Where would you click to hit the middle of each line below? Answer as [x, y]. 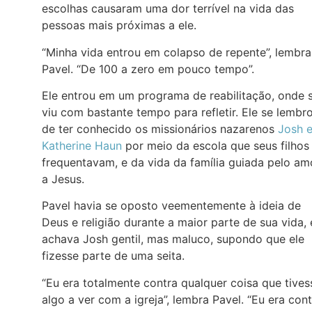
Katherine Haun [82, 146]
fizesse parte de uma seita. [113, 256]
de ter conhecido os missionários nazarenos [160, 129]
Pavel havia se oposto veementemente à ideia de [171, 206]
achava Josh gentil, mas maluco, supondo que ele [173, 239]
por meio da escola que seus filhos [216, 146]
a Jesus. [63, 179]
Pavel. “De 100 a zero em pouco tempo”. [148, 69]
